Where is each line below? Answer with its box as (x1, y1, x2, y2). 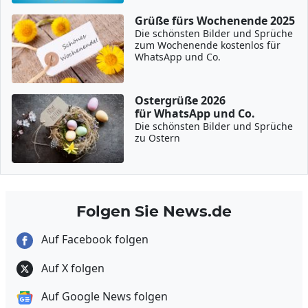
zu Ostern (135, 131, 181, 144)
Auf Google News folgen (38, 289, 168, 305)
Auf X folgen (38, 260, 104, 276)
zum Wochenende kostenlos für (135, 38, 281, 52)
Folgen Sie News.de (76, 202, 232, 220)
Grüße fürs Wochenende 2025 (135, 13, 296, 28)
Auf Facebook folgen (38, 232, 148, 247)
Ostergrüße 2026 (135, 93, 226, 108)
